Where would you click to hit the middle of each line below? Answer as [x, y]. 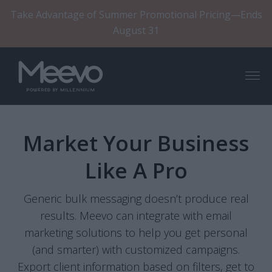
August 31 [136, 30]
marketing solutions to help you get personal [136, 233]
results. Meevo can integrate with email [136, 216]
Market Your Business [136, 143]
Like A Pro [136, 170]
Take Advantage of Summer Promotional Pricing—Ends [136, 15]
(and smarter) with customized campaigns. [136, 250]
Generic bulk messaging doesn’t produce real [136, 199]
